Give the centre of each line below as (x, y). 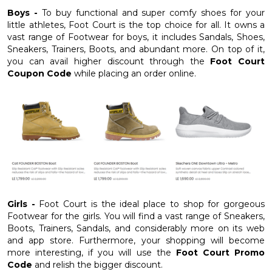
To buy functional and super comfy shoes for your (153, 12)
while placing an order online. (135, 73)
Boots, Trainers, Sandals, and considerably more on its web (136, 228)
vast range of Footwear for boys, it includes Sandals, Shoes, (136, 37)
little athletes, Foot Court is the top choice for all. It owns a (136, 25)
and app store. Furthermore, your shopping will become (136, 240)
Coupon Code (41, 73)
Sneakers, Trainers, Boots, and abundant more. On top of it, (136, 49)
